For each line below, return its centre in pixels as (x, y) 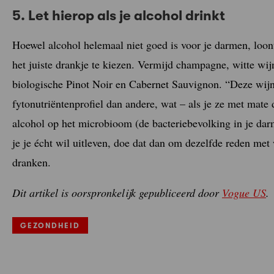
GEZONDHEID (50, 226)
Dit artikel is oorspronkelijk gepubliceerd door (117, 192)
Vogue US (244, 192)
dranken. (31, 162)
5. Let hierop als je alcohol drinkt (119, 16)
